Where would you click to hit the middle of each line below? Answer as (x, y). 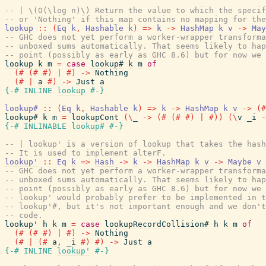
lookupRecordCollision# (157, 224)
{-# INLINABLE (36, 126)
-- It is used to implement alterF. (85, 153)
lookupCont (95, 117)
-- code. (24, 215)
